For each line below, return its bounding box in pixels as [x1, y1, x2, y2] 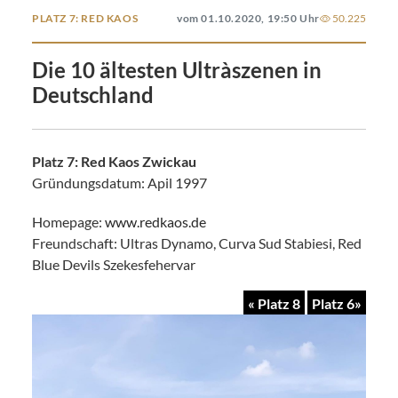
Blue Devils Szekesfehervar [32, 256, 195, 273]
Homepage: [32, 213, 105, 230]
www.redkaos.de [105, 213, 206, 230]
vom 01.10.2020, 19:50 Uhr [177, 12, 320, 25]
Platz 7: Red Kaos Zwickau [32, 153, 196, 170]
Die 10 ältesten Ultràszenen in [32, 57, 322, 83]
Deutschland [32, 82, 154, 107]
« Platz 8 [248, 295, 300, 312]
